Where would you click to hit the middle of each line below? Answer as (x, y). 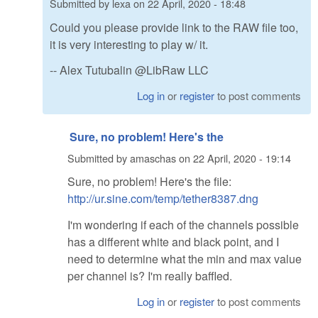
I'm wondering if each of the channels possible (183, 224)
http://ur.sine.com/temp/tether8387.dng (163, 199)
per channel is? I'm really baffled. (150, 275)
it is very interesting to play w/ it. (129, 44)
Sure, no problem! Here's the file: (149, 182)
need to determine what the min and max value (185, 258)
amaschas (153, 158)
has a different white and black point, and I (173, 241)
